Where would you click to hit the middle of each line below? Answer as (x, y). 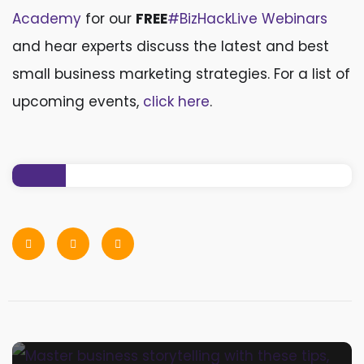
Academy (47, 19)
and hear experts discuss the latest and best (171, 46)
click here (176, 102)
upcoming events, (78, 102)
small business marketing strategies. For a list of (181, 74)
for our (108, 19)
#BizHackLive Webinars (247, 19)
